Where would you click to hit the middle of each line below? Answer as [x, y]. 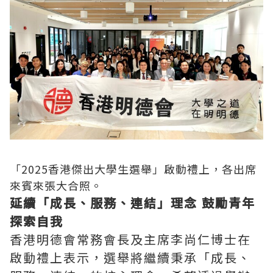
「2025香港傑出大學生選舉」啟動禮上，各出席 [133, 169]
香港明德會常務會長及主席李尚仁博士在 [130, 239]
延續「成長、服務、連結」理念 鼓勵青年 [133, 203]
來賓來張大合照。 [56, 186]
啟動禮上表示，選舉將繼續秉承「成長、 [130, 258]
